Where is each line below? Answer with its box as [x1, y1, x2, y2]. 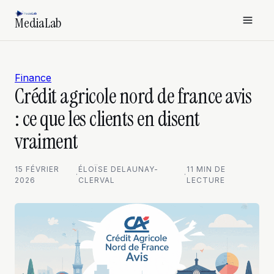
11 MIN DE [187, 165, 226, 174]
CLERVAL [78, 176, 116, 185]
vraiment [15, 128, 78, 155]
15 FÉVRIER [15, 165, 59, 174]
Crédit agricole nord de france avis [15, 83, 252, 110]
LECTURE [187, 176, 226, 185]
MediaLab [15, 13, 62, 32]
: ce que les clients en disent [15, 105, 200, 133]
